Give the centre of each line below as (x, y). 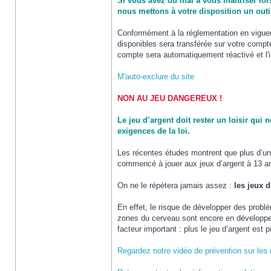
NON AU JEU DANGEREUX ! (170, 98)
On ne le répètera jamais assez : (176, 185)
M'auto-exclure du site (156, 77)
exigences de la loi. (154, 131)
